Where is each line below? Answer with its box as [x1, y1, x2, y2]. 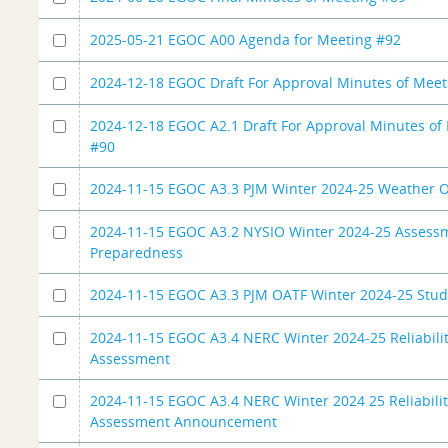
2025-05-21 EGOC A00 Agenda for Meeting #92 [90, 29, 402, 49]
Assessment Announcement [90, 411, 278, 431]
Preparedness [90, 242, 184, 262]
